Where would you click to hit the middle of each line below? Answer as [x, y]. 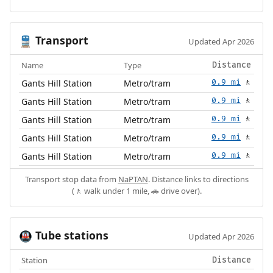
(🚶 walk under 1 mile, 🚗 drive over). [136, 190]
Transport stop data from [71, 179]
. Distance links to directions [198, 179]
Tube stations [70, 235]
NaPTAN [133, 179]
